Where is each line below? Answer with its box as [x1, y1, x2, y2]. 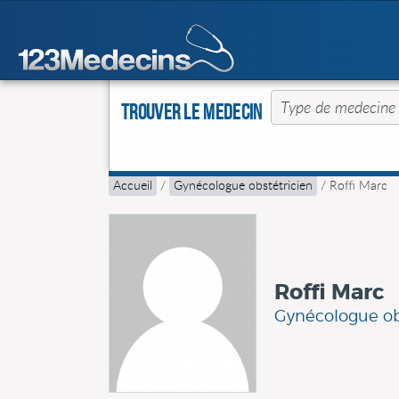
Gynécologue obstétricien [174, 176, 313, 193]
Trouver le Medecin [121, 101, 263, 124]
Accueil [113, 176, 152, 193]
